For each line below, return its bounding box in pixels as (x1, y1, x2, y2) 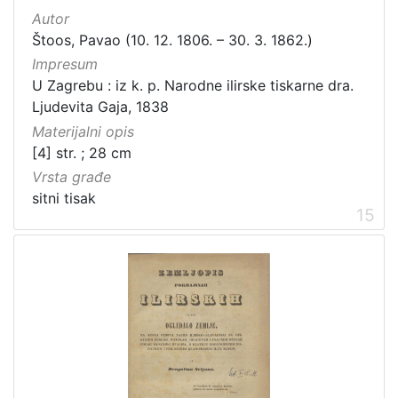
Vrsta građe (32, 167, 111, 186)
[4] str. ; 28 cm (32, 143, 131, 162)
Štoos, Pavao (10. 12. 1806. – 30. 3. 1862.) (32, 31, 313, 50)
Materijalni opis (32, 122, 134, 140)
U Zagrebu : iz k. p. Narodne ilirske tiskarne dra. (32, 76, 354, 95)
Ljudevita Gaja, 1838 (32, 98, 169, 116)
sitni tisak (32, 188, 96, 207)
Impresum (32, 55, 98, 74)
